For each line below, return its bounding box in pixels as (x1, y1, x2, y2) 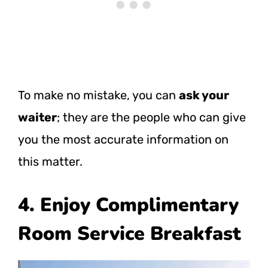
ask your (179, 87, 229, 102)
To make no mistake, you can (18, 87, 179, 102)
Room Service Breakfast (18, 220, 241, 246)
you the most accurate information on (18, 132, 229, 147)
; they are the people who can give (57, 109, 246, 124)
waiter (18, 109, 57, 124)
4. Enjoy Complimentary (18, 191, 239, 218)
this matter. (18, 154, 83, 169)
